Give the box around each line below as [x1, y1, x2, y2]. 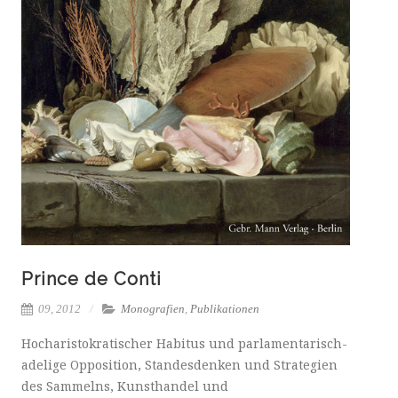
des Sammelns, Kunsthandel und [21, 378, 228, 395]
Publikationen [190, 302, 259, 316]
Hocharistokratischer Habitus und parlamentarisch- [21, 335, 347, 353]
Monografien [121, 302, 185, 316]
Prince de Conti [21, 268, 162, 291]
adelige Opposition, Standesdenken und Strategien [21, 356, 338, 374]
